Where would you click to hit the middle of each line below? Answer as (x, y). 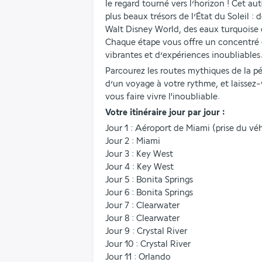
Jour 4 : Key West (139, 167)
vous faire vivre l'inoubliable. (163, 97)
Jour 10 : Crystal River (148, 244)
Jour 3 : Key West (139, 154)
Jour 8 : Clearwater (142, 218)
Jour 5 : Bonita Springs (149, 180)
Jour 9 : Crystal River (146, 231)
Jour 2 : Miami (133, 141)
